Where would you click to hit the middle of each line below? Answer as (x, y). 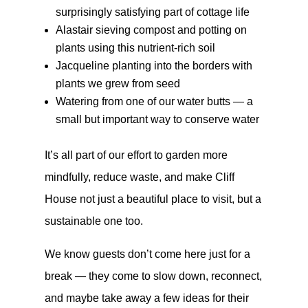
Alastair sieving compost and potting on (151, 30)
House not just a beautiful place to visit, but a (153, 199)
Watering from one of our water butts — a (154, 102)
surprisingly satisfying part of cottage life (152, 12)
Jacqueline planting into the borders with (154, 66)
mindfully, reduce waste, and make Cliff (139, 177)
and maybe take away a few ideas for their (146, 298)
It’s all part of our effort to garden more (136, 155)
